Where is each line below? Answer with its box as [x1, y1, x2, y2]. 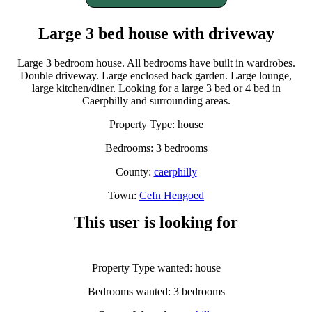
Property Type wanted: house [91, 261, 221, 274]
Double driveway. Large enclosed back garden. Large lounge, [20, 69, 292, 81]
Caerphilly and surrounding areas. [81, 94, 231, 107]
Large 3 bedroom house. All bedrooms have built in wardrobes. [17, 56, 295, 69]
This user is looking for [74, 212, 238, 231]
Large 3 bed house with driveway [38, 24, 274, 42]
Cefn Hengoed [139, 189, 204, 201]
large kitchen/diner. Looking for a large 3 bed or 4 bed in [31, 81, 281, 94]
